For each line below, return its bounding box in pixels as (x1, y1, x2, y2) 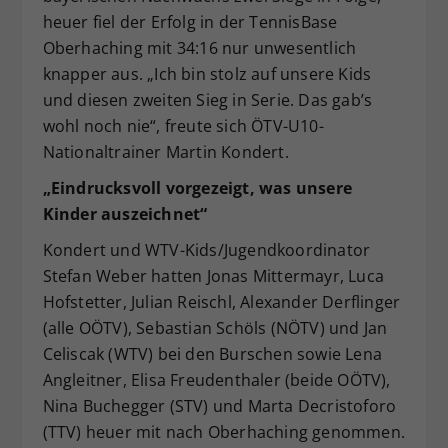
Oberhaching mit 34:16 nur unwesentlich (42, 37, 357, 60)
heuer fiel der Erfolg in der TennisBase (42, 11, 338, 34)
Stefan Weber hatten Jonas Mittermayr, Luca (42, 265, 384, 288)
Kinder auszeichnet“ (42, 203, 208, 226)
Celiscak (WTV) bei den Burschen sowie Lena (42, 343, 382, 366)
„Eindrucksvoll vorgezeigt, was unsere (42, 177, 352, 200)
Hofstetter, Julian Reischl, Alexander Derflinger (42, 291, 401, 314)
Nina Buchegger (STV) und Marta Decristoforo (42, 395, 397, 418)
